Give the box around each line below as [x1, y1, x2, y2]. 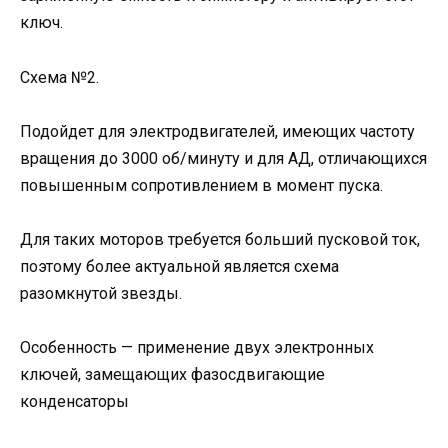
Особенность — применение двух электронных [20, 338, 374, 358]
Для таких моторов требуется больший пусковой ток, [20, 229, 420, 249]
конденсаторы [20, 392, 129, 412]
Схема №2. [20, 67, 99, 87]
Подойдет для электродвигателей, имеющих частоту [20, 121, 415, 141]
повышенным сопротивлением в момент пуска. [20, 175, 383, 195]
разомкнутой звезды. [20, 283, 182, 303]
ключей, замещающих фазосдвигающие [20, 365, 325, 385]
